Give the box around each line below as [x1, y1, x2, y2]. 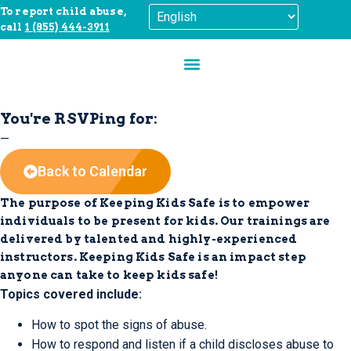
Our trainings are [218, 214, 331, 229]
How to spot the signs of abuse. [31, 317, 207, 333]
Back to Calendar [38, 163, 147, 180]
